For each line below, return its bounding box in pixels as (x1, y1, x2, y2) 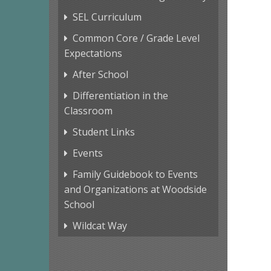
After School (72, 68, 128, 82)
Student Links (72, 125, 135, 139)
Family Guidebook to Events (72, 168, 198, 181)
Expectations (64, 47, 122, 60)
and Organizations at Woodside (64, 183, 207, 197)
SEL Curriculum (72, 10, 142, 24)
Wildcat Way (72, 219, 127, 233)
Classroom (64, 104, 113, 118)
